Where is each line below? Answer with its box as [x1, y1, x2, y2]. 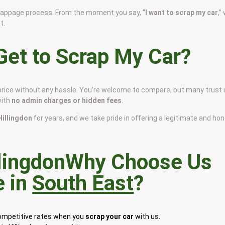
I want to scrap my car [145, 9, 218, 17]
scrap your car [85, 212, 134, 220]
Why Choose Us [65, 149, 212, 174]
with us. [134, 212, 161, 220]
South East [32, 170, 134, 195]
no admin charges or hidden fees [12, 96, 122, 105]
